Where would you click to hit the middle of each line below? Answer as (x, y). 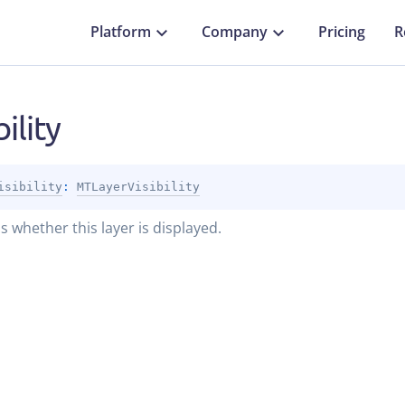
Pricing (342, 32)
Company (235, 32)
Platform (121, 32)
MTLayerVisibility (138, 187)
